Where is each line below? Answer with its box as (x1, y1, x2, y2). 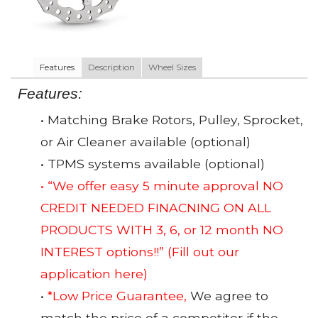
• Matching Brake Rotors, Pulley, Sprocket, (40, 112, 303, 128)
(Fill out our (168, 244, 239, 260)
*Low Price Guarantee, (48, 288, 187, 304)
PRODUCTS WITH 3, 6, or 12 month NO (40, 222, 283, 238)
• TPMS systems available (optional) (40, 156, 265, 172)
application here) (40, 266, 148, 282)
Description (88, 61, 135, 72)
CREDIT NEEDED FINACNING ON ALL (40, 200, 271, 216)
